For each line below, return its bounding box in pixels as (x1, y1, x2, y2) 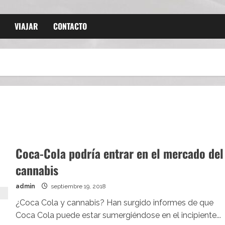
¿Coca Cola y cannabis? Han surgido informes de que (15, 198, 213, 207)
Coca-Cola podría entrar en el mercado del (15, 144, 223, 162)
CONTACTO (53, 20, 87, 32)
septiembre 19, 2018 (49, 183, 106, 190)
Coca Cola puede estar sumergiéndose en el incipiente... (15, 210, 221, 220)
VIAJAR (15, 20, 38, 32)
